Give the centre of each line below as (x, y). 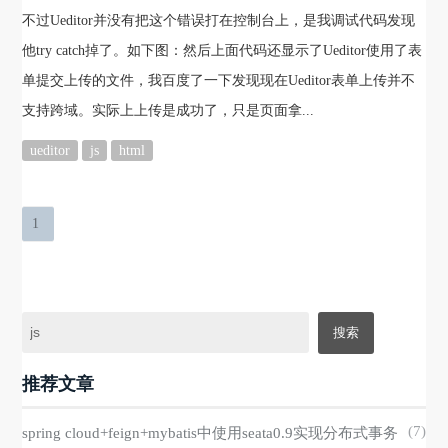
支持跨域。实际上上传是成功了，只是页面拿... (168, 111)
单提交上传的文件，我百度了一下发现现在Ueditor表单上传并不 (219, 81)
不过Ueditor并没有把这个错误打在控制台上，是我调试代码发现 (219, 21)
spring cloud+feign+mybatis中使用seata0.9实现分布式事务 (210, 433)
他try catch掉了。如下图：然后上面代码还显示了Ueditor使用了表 (222, 51)
